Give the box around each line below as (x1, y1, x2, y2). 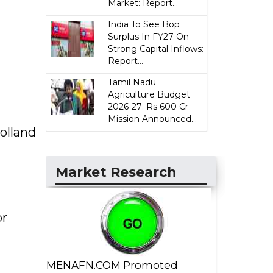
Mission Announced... (108, 113, 197, 124)
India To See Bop (108, 19, 180, 30)
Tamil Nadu (108, 77, 157, 88)
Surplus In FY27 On (108, 31, 190, 42)
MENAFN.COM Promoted (46, 259, 178, 271)
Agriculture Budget (108, 89, 191, 100)
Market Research (55, 164, 177, 180)
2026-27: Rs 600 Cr (108, 101, 189, 112)
